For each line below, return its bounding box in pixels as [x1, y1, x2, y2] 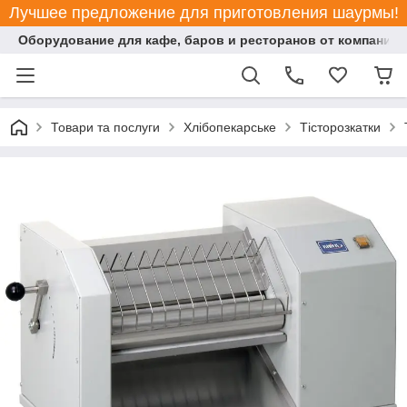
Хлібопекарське [184, 120, 276, 134]
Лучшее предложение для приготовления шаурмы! [8, 4, 399, 22]
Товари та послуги [51, 120, 160, 134]
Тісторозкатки [300, 120, 381, 134]
